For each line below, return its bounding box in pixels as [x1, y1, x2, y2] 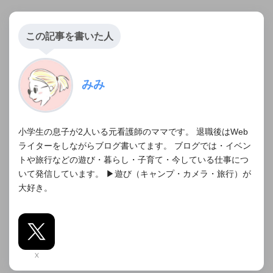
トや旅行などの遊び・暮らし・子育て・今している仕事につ [18, 155, 249, 165]
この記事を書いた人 [26, 31, 113, 42]
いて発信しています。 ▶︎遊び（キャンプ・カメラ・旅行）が [18, 169, 251, 179]
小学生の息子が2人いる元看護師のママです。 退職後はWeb [18, 127, 248, 137]
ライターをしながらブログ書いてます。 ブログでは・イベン [18, 141, 251, 151]
